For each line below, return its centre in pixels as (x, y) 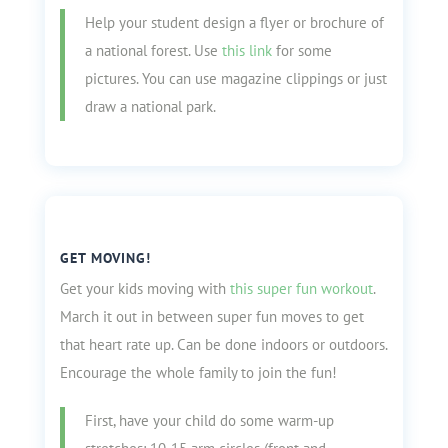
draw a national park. (151, 106)
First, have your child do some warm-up (209, 420)
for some (301, 50)
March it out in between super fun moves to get (211, 316)
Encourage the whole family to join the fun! (198, 372)
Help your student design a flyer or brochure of (234, 22)
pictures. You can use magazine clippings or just (235, 78)
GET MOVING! (105, 258)
